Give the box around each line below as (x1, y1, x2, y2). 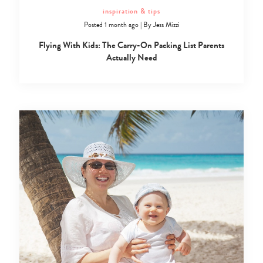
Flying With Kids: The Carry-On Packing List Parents (39, 39, 224, 52)
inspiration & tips (103, 6, 160, 17)
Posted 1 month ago (83, 20, 139, 31)
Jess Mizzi (153, 20, 180, 31)
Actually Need (106, 51, 157, 65)
